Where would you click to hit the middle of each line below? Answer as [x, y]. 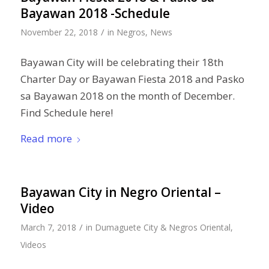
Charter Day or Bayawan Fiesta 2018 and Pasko [132, 79]
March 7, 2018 [48, 227]
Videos [33, 244]
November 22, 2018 [59, 32]
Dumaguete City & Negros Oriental [162, 227]
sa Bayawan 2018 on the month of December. [127, 96]
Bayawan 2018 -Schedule [95, 13]
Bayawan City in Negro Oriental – [120, 192]
